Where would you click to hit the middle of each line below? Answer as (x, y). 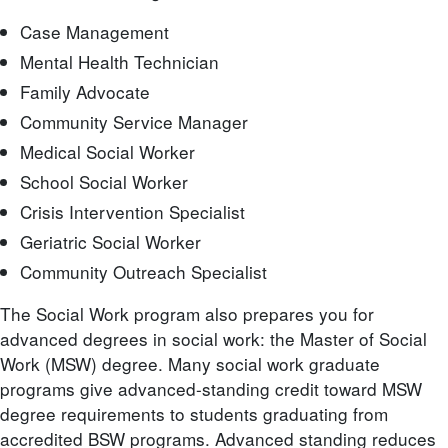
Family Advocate (85, 92)
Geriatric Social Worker (110, 242)
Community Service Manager (134, 122)
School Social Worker (104, 182)
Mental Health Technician (119, 62)
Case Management (94, 32)
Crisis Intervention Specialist (132, 212)
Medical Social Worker (107, 152)
